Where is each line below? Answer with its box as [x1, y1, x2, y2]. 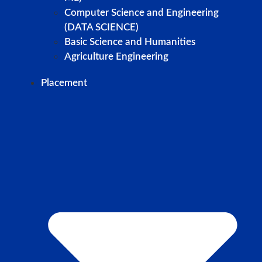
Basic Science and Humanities [64, 37, 195, 47]
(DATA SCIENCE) [64, 22, 139, 33]
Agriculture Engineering [64, 51, 168, 62]
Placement [41, 78, 87, 88]
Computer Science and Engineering [64, 8, 219, 18]
